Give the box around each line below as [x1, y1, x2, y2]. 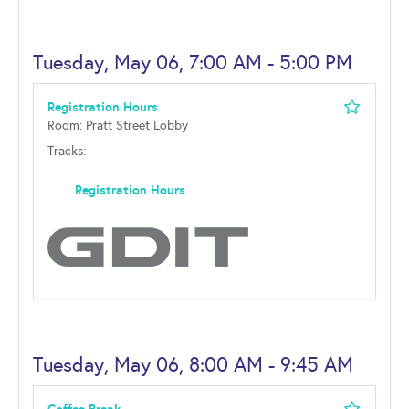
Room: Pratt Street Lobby [47, 118, 188, 133]
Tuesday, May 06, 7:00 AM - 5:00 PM [33, 50, 352, 75]
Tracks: [47, 143, 86, 159]
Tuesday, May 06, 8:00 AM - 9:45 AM [33, 352, 353, 377]
